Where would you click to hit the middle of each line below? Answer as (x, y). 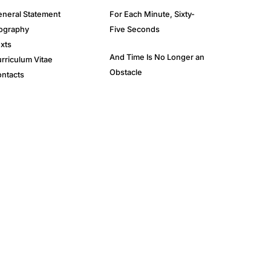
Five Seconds (135, 30)
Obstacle (126, 73)
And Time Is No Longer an (157, 57)
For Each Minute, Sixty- (152, 15)
